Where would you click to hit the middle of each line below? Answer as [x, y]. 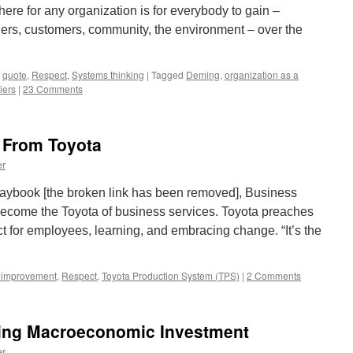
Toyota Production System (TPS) [171, 275]
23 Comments [53, 89]
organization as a [262, 74]
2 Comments [274, 275]
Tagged [167, 74]
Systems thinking [108, 74]
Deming [203, 74]
